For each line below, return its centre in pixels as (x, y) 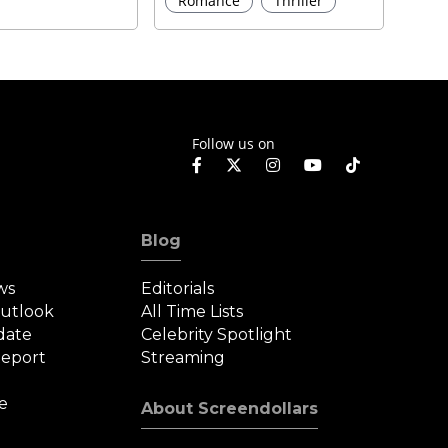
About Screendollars (229, 409)
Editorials (177, 289)
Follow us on (233, 143)
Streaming (182, 358)
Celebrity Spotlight (216, 335)
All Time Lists (191, 312)
